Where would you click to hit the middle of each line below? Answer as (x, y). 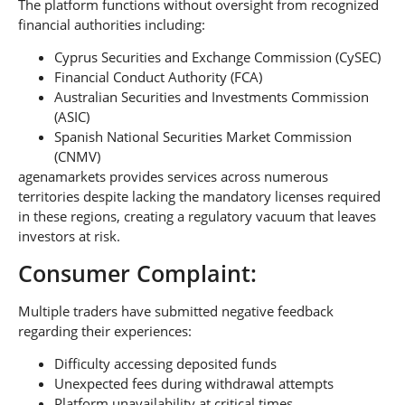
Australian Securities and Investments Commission (212, 97)
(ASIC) (72, 117)
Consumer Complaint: (137, 273)
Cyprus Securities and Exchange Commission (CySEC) (217, 57)
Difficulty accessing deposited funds (165, 363)
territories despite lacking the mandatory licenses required (199, 197)
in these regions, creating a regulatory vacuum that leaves (197, 217)
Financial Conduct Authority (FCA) (158, 77)
